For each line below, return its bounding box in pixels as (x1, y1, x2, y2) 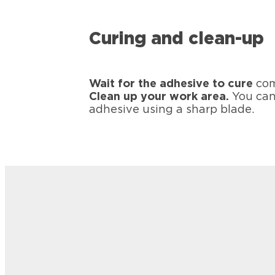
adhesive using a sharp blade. (89, 104, 255, 116)
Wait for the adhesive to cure (89, 79, 254, 90)
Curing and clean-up (89, 31, 265, 48)
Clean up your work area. (89, 91, 230, 103)
